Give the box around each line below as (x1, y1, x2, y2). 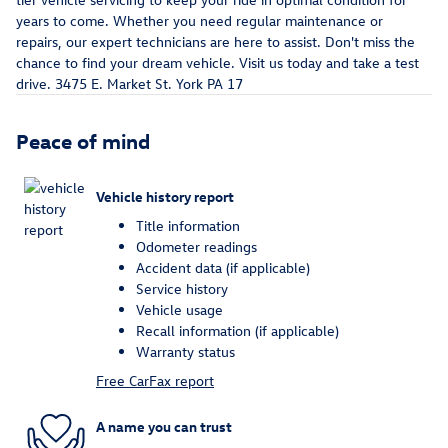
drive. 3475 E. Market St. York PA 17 (16, 74, 243, 94)
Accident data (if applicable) (136, 258, 310, 278)
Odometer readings (136, 237, 257, 257)
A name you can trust (96, 416, 232, 436)
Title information (136, 216, 240, 236)
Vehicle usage (136, 300, 223, 320)
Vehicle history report (96, 186, 234, 206)
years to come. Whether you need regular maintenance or (16, 11, 383, 31)
